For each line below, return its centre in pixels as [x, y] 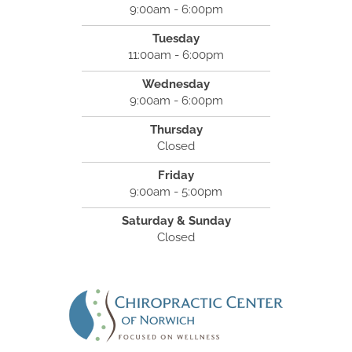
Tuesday [176, 39]
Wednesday [176, 84]
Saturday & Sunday [176, 221]
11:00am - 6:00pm [176, 55]
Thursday [176, 130]
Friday [176, 176]
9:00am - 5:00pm [176, 192]
